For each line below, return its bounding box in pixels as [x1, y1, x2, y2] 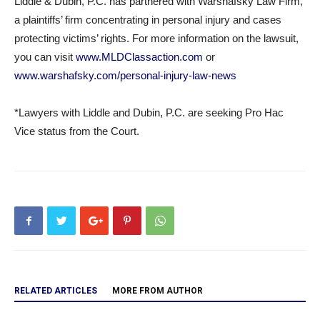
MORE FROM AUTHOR [112, 286, 203, 296]
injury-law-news [164, 69, 236, 81]
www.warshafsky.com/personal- [14, 69, 164, 81]
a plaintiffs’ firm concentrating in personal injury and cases [14, 14, 281, 26]
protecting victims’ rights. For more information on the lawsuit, [14, 32, 299, 44]
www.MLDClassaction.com [76, 51, 203, 63]
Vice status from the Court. [14, 125, 139, 137]
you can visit [14, 51, 76, 63]
